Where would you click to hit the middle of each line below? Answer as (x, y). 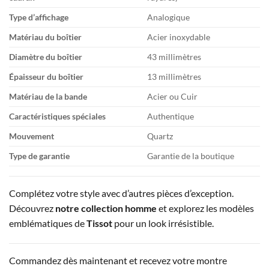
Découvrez (32, 208)
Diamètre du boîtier (46, 56)
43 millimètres (174, 56)
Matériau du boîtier (45, 37)
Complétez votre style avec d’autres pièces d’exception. (121, 193)
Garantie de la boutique (191, 156)
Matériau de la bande (48, 96)
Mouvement (32, 136)
